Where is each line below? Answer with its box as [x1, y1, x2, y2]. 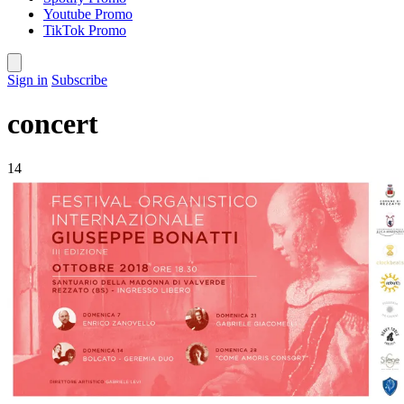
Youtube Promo [43, 6, 133, 22]
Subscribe [51, 72, 107, 87]
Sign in [7, 72, 48, 87]
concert [7, 107, 98, 141]
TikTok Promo [43, 23, 126, 38]
